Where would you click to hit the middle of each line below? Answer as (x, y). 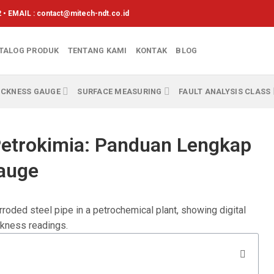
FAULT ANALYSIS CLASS (225, 91)
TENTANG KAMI (97, 50)
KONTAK (151, 50)
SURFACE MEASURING (120, 91)
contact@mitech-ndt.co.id (83, 13)
